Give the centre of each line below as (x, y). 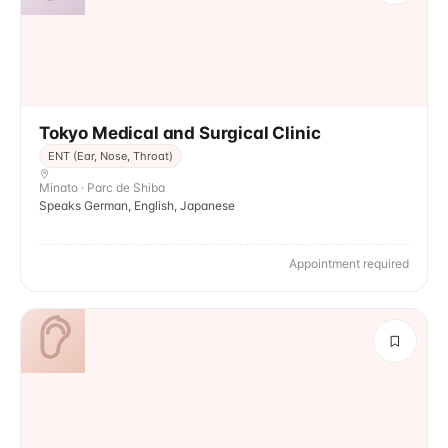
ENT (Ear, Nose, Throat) (110, 156)
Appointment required (349, 263)
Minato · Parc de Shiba (102, 187)
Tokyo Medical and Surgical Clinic (180, 133)
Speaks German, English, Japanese (137, 205)
